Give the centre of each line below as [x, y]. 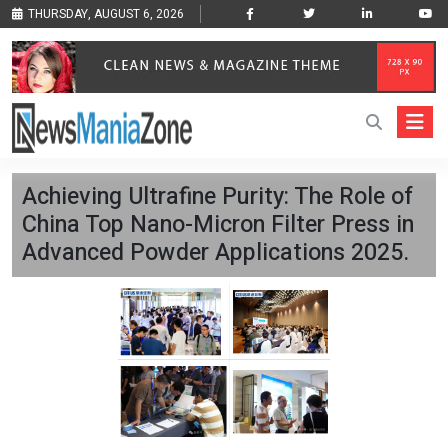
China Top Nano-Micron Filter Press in [218, 225]
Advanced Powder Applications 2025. [215, 253]
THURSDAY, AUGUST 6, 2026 [106, 14]
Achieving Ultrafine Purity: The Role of [217, 197]
